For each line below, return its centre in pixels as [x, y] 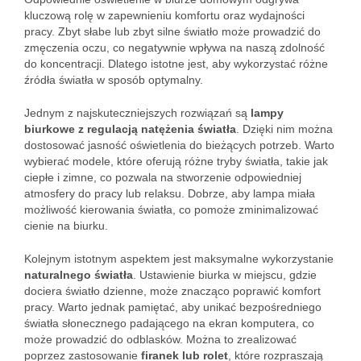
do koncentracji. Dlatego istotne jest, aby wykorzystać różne [176, 64]
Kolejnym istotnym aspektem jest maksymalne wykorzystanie [179, 259]
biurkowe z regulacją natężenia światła [130, 129]
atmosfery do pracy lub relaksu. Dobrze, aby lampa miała [170, 193]
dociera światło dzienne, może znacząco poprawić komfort [172, 291]
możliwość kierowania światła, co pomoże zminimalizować [171, 210]
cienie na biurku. [66, 226]
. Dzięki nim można [284, 129]
